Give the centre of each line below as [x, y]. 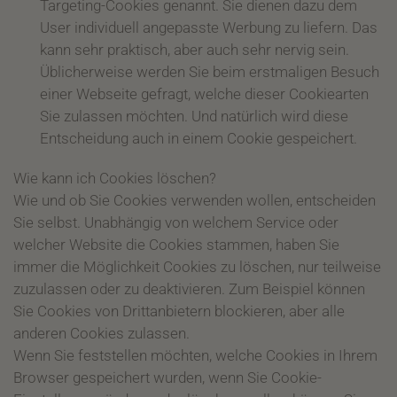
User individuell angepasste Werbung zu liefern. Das [209, 27]
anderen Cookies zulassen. [101, 333]
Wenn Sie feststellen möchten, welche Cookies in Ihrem [195, 355]
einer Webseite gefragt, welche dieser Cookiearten [204, 94]
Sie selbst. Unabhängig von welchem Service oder [176, 222]
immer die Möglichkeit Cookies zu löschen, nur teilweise [197, 267]
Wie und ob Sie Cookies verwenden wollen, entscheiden [195, 200]
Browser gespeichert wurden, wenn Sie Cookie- [167, 378]
